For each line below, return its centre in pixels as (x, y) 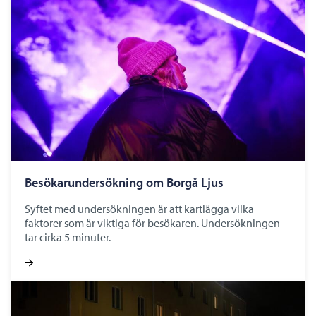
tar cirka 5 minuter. (68, 237)
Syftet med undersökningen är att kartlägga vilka (139, 208)
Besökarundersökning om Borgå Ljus (124, 182)
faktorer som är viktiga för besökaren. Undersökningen (152, 223)
